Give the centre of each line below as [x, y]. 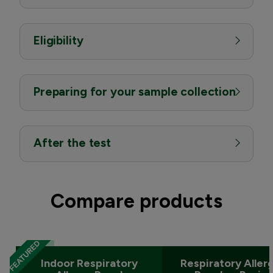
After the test [72, 143]
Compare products [136, 201]
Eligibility [58, 40]
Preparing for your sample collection [135, 91]
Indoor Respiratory [89, 263]
